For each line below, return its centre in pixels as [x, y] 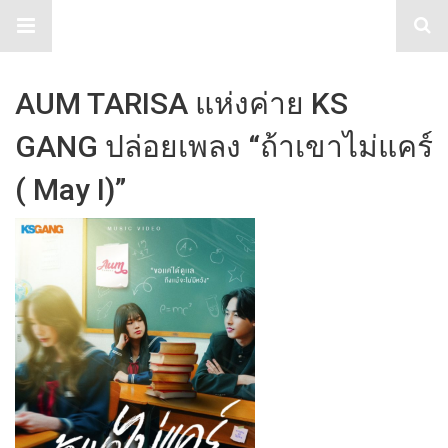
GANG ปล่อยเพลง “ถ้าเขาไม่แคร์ [224, 146]
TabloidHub [224, 26]
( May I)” [70, 189]
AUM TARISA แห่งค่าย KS [181, 103]
